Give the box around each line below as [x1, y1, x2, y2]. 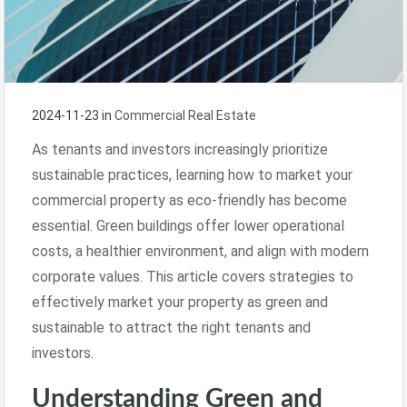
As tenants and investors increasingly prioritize [32, 140, 328, 158]
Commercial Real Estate [114, 107, 256, 123]
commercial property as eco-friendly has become [32, 191, 347, 209]
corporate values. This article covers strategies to [32, 267, 353, 285]
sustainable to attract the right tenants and [32, 318, 311, 336]
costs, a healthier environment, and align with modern [32, 242, 369, 260]
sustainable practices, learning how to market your [32, 165, 352, 184]
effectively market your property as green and [32, 293, 328, 311]
